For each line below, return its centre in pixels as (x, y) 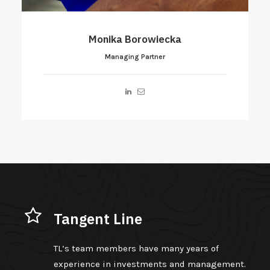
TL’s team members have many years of (136, 248)
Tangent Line (98, 219)
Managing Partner (149, 57)
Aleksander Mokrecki (149, 39)
